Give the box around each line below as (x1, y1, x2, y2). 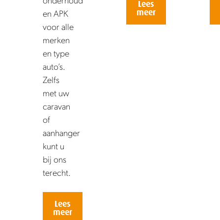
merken (43, 34, 70, 46)
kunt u (43, 140, 64, 152)
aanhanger (43, 127, 80, 138)
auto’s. (43, 60, 65, 72)
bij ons (43, 153, 66, 165)
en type (43, 47, 69, 59)
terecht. (43, 166, 71, 178)
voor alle (43, 21, 74, 32)
